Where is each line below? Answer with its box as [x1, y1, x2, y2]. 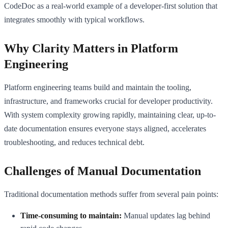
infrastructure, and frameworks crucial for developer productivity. [4, 96, 213, 105]
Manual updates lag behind [122, 211, 210, 220]
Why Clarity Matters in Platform [4, 41, 178, 55]
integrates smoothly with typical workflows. [4, 15, 145, 24]
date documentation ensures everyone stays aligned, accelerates [4, 124, 206, 133]
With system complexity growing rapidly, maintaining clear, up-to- [4, 110, 216, 119]
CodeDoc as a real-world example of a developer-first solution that [4, 1, 217, 10]
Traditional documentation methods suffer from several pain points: [4, 189, 218, 198]
